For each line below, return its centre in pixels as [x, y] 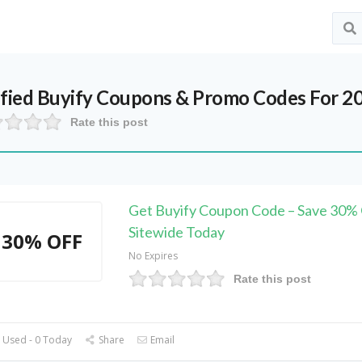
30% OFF [42, 241]
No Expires [153, 256]
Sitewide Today [176, 232]
